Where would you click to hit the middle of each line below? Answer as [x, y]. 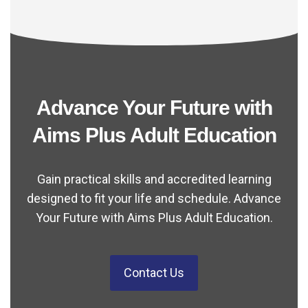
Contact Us [154, 273]
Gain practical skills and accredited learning [154, 179]
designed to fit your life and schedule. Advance [154, 198]
